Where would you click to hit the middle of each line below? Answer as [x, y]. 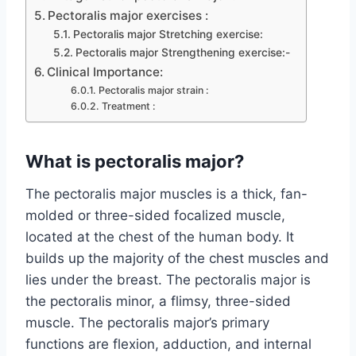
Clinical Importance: [105, 72]
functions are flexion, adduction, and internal [168, 344]
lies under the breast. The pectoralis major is [168, 280]
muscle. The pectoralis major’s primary [147, 323]
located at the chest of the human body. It [160, 237]
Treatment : [128, 106]
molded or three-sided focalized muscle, [155, 216]
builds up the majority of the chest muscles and [177, 259]
